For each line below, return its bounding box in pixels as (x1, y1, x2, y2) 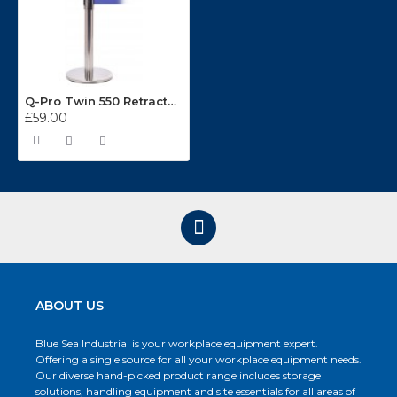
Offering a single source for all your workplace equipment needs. (35, 353, 362, 367)
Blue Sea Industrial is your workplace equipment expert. (35, 337, 318, 351)
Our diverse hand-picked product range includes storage (35, 369, 321, 383)
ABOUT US (35, 298, 104, 315)
